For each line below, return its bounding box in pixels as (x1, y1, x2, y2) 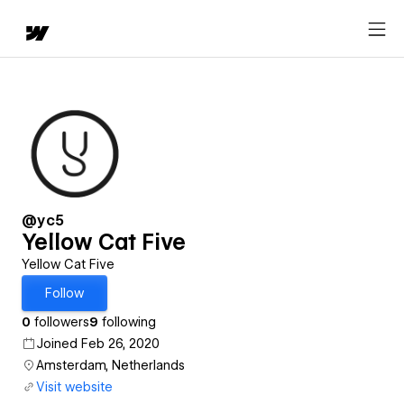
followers (31, 315, 89, 329)
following (98, 315, 156, 329)
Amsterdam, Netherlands (36, 358, 185, 372)
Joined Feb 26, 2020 (36, 336, 160, 351)
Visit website (36, 380, 113, 394)
